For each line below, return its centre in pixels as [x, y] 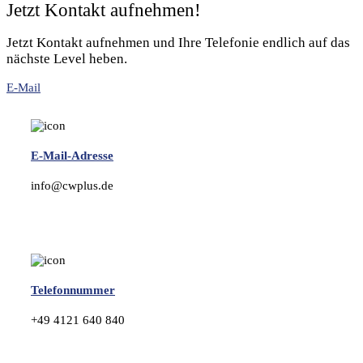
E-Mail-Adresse [72, 156]
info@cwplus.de [72, 186]
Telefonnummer [73, 290]
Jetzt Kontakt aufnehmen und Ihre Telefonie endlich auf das [178, 43]
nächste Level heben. [67, 59]
